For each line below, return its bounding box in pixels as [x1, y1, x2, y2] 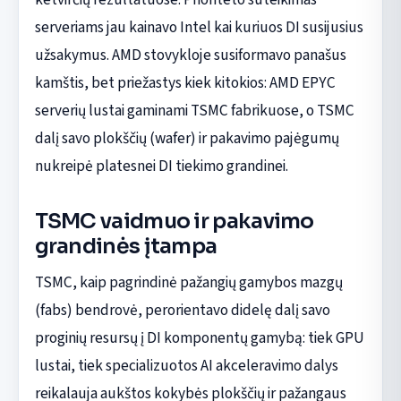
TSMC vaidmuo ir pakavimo [34, 207, 314, 235]
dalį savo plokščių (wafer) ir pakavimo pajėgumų [34, 126, 339, 149]
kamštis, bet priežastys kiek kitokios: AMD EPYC [34, 71, 336, 94]
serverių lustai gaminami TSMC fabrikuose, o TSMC [34, 98, 354, 122]
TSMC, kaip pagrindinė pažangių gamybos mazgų [34, 270, 343, 294]
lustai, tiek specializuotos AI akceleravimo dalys [34, 354, 338, 377]
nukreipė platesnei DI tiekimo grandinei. [34, 154, 288, 177]
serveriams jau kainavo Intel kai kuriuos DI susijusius [34, 15, 363, 38]
